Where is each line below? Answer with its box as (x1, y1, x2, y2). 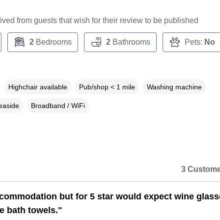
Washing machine (146, 83, 202, 91)
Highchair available (8, 83, 67, 91)
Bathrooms (110, 38, 150, 47)
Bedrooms (33, 38, 72, 47)
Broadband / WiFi (30, 102, 85, 110)
